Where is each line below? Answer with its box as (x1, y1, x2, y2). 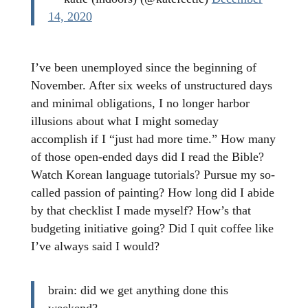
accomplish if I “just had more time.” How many (30, 132, 276, 146)
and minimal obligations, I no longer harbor (30, 96, 250, 111)
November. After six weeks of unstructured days (30, 78, 272, 93)
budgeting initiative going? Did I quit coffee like (30, 221, 274, 236)
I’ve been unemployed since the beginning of (30, 60, 256, 75)
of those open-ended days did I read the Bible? (30, 150, 264, 164)
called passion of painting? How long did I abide (30, 186, 274, 200)
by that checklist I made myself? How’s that (30, 203, 251, 218)
